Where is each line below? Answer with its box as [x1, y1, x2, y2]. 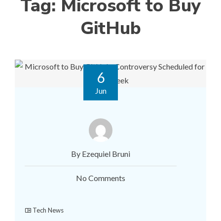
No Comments [76, 173, 125, 183]
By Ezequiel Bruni [71, 149, 130, 158]
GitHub [80, 16, 141, 40]
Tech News [33, 206, 64, 214]
